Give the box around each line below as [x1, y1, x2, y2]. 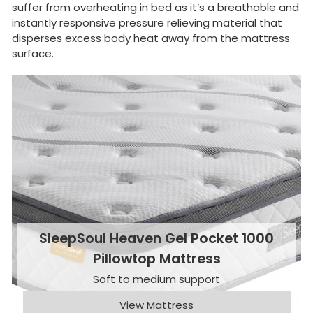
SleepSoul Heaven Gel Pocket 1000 [39, 228, 274, 248]
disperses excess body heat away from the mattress [12, 31, 290, 46]
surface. [12, 46, 54, 61]
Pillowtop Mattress [92, 249, 221, 268]
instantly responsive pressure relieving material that [12, 15, 282, 31]
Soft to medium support [93, 271, 220, 286]
